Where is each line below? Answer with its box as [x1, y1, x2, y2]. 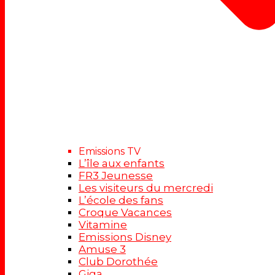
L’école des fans [79, 193, 163, 206]
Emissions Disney [79, 230, 171, 243]
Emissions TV [79, 145, 141, 157]
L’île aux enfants [79, 157, 165, 169]
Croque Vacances [79, 206, 172, 219]
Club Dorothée [79, 255, 158, 268]
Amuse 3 [79, 242, 126, 255]
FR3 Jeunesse [79, 169, 153, 182]
